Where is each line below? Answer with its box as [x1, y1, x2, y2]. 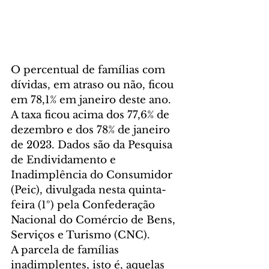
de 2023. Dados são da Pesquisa [11, 139, 175, 151]
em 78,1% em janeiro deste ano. [11, 94, 174, 106]
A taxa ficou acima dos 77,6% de [11, 109, 172, 121]
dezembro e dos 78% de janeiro [11, 124, 173, 136]
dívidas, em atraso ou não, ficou [11, 79, 177, 91]
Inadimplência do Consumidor [11, 169, 175, 181]
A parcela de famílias [11, 244, 122, 256]
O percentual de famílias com [11, 64, 168, 76]
